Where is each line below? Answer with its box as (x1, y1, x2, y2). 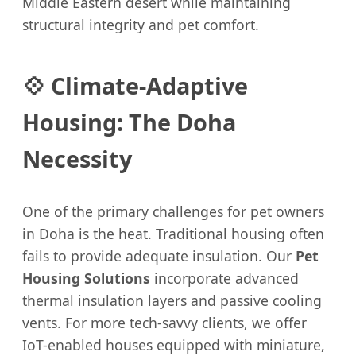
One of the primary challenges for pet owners (22, 202, 324, 222)
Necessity (22, 143, 132, 175)
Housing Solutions (22, 269, 150, 288)
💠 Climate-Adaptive (22, 70, 248, 102)
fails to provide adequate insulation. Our (22, 246, 296, 266)
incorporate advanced (150, 269, 299, 288)
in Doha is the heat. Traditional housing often (22, 224, 324, 244)
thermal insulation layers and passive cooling (22, 291, 322, 311)
